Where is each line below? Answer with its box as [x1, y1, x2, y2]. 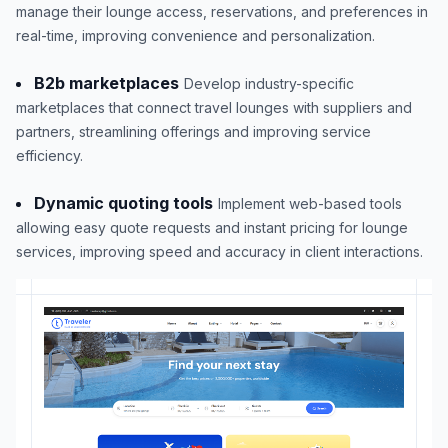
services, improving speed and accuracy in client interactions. [16, 242, 423, 260]
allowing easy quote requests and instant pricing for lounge [16, 218, 408, 236]
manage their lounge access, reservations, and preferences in [16, 2, 428, 20]
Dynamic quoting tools [34, 192, 213, 213]
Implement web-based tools [218, 194, 402, 212]
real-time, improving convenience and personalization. [16, 26, 375, 44]
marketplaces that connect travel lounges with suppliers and [16, 98, 412, 116]
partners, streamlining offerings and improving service [16, 122, 371, 140]
